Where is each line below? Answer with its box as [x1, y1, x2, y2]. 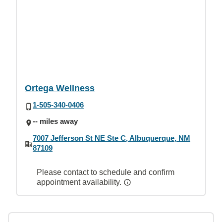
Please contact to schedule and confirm [37, 167, 174, 176]
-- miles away [33, 117, 78, 126]
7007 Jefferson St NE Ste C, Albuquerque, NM [33, 133, 190, 142]
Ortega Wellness [25, 83, 95, 93]
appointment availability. [37, 177, 123, 186]
